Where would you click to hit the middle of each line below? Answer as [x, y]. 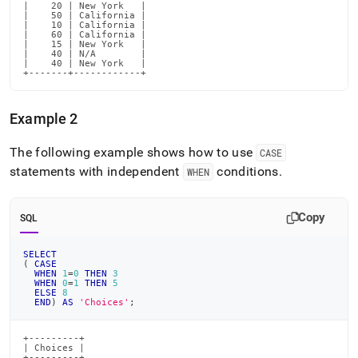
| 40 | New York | [85, 63]
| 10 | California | [85, 25]
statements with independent [96, 171]
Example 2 [44, 119]
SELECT [40, 254]
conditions [246, 171]
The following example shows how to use [133, 152]
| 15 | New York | [85, 44]
